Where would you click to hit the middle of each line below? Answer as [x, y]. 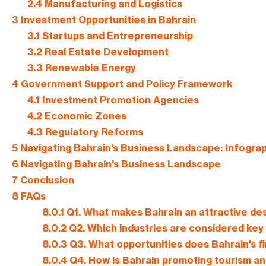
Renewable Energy [89, 68]
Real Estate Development [105, 52]
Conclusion [46, 180]
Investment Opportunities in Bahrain [107, 20]
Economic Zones [84, 116]
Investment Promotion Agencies [119, 100]
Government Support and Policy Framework [126, 84]
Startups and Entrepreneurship [116, 36]
